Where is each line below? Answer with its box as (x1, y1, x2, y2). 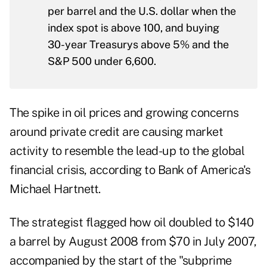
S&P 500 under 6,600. (48, 55, 156, 68)
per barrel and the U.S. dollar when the (48, 5, 236, 18)
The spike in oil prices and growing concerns (10, 105, 238, 120)
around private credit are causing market (10, 125, 223, 139)
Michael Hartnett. (10, 182, 101, 197)
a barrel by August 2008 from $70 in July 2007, (10, 234, 256, 249)
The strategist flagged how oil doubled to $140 (10, 215, 253, 230)
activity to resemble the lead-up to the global (10, 144, 244, 159)
